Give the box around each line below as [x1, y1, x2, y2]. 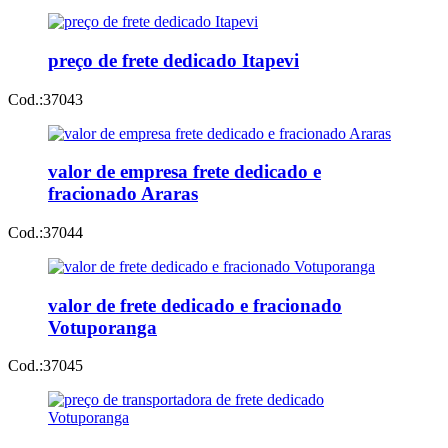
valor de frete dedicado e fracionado [48, 294, 342, 316]
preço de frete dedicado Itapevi [48, 49, 299, 71]
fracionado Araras [48, 183, 198, 205]
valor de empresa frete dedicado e [48, 161, 321, 183]
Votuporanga [48, 316, 157, 338]
